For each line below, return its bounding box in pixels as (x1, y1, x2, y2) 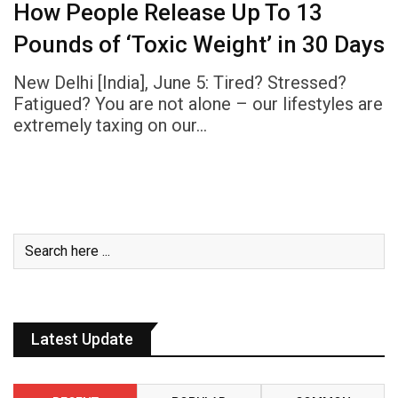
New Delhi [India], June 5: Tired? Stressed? (13, 71, 346, 93)
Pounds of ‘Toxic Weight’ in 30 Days (13, 30, 385, 58)
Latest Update (31, 329, 133, 348)
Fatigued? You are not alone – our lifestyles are (13, 92, 383, 115)
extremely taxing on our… (13, 114, 207, 136)
